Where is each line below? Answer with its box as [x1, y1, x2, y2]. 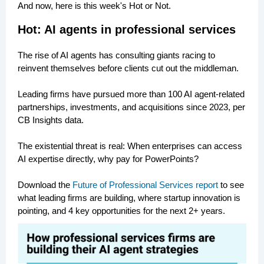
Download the [18, 180, 72, 190]
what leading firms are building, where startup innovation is [18, 193, 240, 203]
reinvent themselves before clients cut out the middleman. [18, 63, 239, 73]
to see [218, 180, 244, 190]
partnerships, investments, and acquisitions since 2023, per [18, 102, 245, 112]
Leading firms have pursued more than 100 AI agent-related [18, 89, 245, 99]
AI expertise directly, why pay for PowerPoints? [18, 154, 199, 164]
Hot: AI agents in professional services [18, 23, 236, 36]
